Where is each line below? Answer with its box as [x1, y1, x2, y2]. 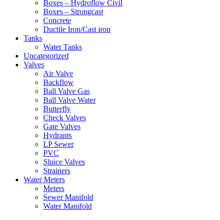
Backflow [43, 78, 74, 86]
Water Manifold [43, 201, 92, 210]
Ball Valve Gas [43, 86, 90, 95]
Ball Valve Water [43, 95, 96, 104]
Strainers [43, 166, 70, 175]
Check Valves [43, 113, 86, 122]
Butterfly [43, 104, 71, 113]
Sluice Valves [43, 157, 85, 166]
